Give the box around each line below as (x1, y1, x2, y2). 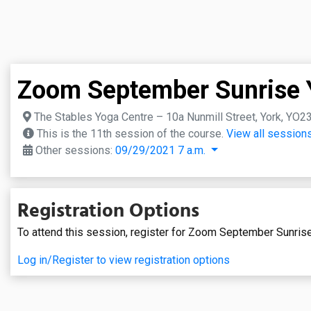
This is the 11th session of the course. (34, 127, 226, 140)
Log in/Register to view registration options (17, 253, 230, 267)
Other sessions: (33, 144, 115, 157)
